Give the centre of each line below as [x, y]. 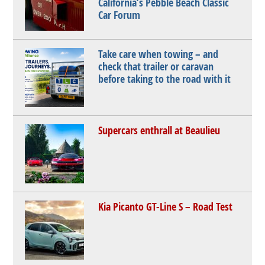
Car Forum [119, 15]
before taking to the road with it [165, 79]
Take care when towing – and [159, 54]
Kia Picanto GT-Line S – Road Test [166, 206]
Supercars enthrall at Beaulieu [159, 130]
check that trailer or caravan [156, 66]
